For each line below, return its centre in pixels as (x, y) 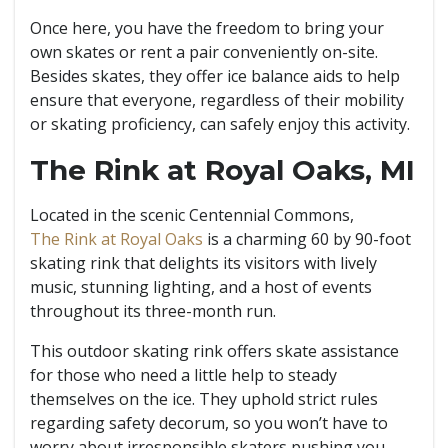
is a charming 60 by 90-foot (307, 239)
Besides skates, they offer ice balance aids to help (215, 76)
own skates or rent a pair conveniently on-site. (204, 52)
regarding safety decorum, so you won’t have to (209, 423)
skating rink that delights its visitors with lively (203, 263)
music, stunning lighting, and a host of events (201, 287)
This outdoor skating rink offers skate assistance (214, 351)
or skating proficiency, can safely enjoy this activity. (220, 124)
